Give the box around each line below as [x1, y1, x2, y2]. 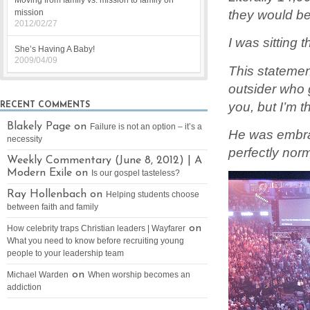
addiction [7, 282, 42, 292]
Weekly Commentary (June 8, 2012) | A [7, 155, 202, 166]
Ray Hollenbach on [7, 189, 106, 200]
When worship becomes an [88, 270, 190, 280]
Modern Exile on [7, 167, 91, 179]
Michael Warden [7, 270, 69, 280]
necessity [7, 134, 42, 144]
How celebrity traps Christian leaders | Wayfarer [7, 224, 185, 233]
